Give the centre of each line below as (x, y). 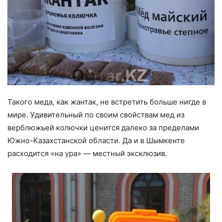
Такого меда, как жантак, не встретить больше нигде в (107, 102)
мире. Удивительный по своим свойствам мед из (96, 115)
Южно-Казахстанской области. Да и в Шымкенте (96, 141)
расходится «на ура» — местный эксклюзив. (87, 154)
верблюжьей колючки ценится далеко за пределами (103, 128)
